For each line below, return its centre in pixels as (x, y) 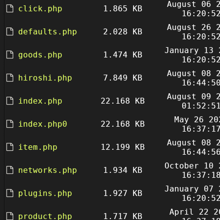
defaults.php (48, 32)
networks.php (48, 170)
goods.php (40, 55)
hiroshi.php (45, 78)
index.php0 (43, 124)
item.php (38, 147)
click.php (40, 9)
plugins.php (45, 193)
